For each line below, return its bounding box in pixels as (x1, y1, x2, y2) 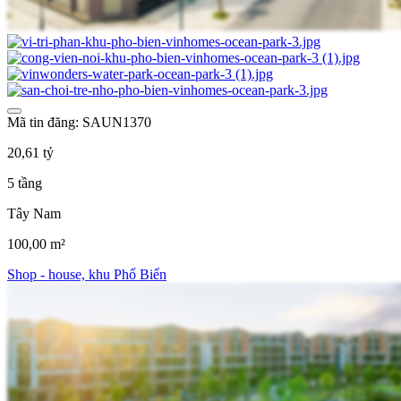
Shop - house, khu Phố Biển (7, 267, 166, 283)
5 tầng (7, 175, 42, 192)
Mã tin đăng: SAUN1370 (7, 115, 151, 131)
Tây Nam (7, 206, 61, 222)
